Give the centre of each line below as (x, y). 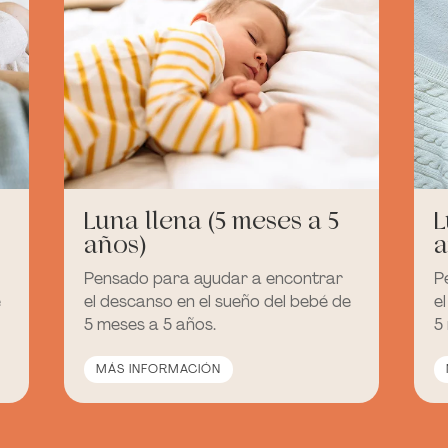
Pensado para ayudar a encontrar (214, 278)
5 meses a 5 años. (150, 324)
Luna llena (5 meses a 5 (212, 220)
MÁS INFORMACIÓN (159, 369)
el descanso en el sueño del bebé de (218, 301)
